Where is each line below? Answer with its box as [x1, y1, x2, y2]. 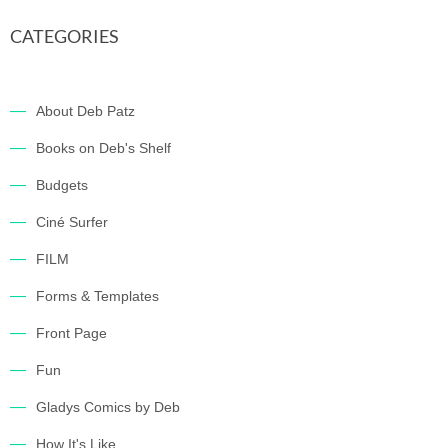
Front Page [36, 325, 107, 341]
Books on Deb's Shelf [36, 140, 171, 156]
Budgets [36, 177, 88, 193]
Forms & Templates [36, 288, 159, 304]
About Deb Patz [36, 103, 135, 119]
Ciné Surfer [36, 214, 108, 230]
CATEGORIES [10, 25, 119, 47]
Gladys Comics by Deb [36, 399, 180, 415]
